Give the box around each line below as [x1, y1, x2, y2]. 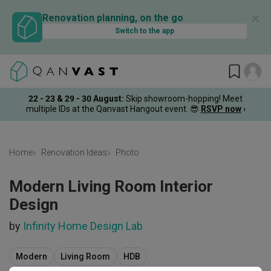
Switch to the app [115, 27, 174, 35]
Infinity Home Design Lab [23, 220, 143, 232]
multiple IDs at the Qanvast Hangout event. [25, 103, 188, 114]
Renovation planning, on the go [42, 12, 183, 24]
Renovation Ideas [41, 148, 107, 158]
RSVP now [200, 103, 241, 114]
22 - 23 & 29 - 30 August [28, 93, 122, 103]
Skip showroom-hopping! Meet [126, 93, 243, 103]
